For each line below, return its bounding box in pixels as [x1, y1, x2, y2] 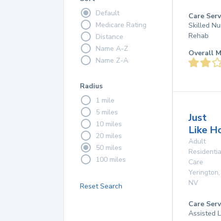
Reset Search [80, 182, 122, 191]
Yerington [188, 168, 219, 177]
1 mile [96, 95, 114, 105]
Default [96, 8, 119, 18]
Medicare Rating [96, 20, 147, 30]
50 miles [96, 143, 122, 152]
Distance [96, 32, 123, 41]
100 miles [96, 154, 126, 164]
